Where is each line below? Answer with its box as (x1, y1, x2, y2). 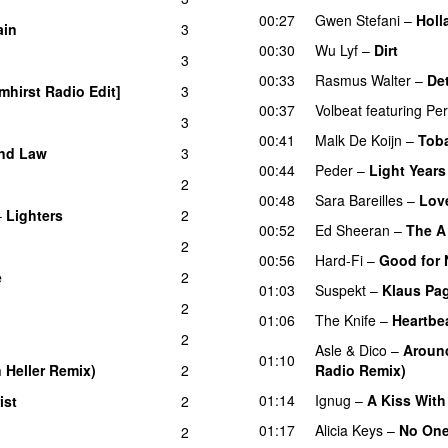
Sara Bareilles (315, 189, 403, 210)
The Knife (315, 309, 376, 330)
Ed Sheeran (315, 219, 390, 240)
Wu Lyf (315, 39, 358, 60)
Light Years (369, 159, 446, 180)
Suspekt (315, 279, 366, 300)
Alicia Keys (315, 419, 383, 440)
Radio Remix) (315, 359, 406, 380)
